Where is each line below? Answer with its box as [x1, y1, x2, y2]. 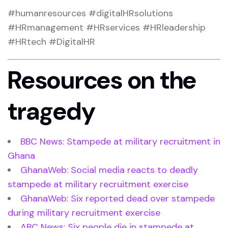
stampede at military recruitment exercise [8, 178, 188, 190]
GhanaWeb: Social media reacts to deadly [20, 163, 198, 176]
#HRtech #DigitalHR [8, 35, 95, 48]
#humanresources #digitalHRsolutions [8, 7, 173, 19]
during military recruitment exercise [8, 206, 160, 219]
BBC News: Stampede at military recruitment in [20, 135, 220, 148]
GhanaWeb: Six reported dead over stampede [20, 192, 215, 205]
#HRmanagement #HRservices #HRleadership [8, 21, 206, 34]
